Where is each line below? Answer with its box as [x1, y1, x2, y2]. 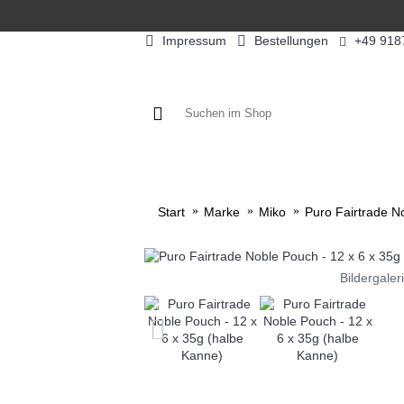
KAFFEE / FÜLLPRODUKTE [189, 168, 362, 183]
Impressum [161, 32, 226, 48]
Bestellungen [253, 32, 328, 48]
